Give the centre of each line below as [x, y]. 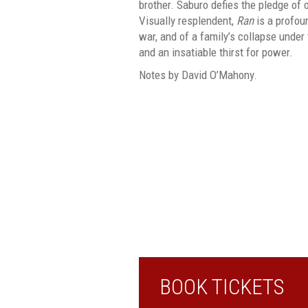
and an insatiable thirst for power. [216, 52]
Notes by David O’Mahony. [198, 75]
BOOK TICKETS [222, 287]
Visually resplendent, [188, 20]
